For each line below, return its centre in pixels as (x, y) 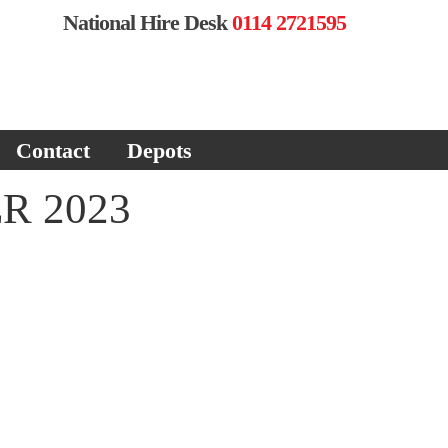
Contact (53, 150)
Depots (159, 150)
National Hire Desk (147, 22)
